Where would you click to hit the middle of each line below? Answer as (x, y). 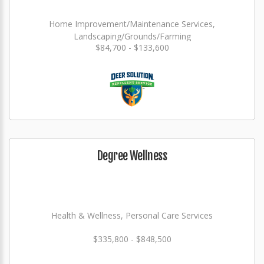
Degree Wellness (132, 156)
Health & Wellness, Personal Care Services (132, 215)
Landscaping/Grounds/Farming (132, 36)
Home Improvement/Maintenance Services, (132, 24)
